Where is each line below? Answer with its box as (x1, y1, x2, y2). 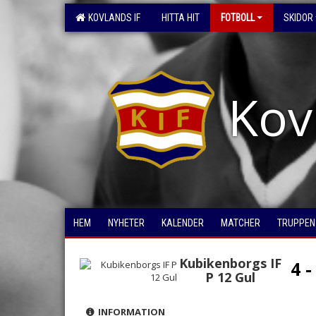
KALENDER (162, 217, 204, 229)
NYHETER (108, 217, 145, 229)
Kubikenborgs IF (179, 255, 282, 272)
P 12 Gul (205, 269, 256, 286)
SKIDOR (284, 12, 313, 23)
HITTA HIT (162, 12, 200, 23)
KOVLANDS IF (84, 12, 140, 23)
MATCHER (221, 217, 260, 229)
